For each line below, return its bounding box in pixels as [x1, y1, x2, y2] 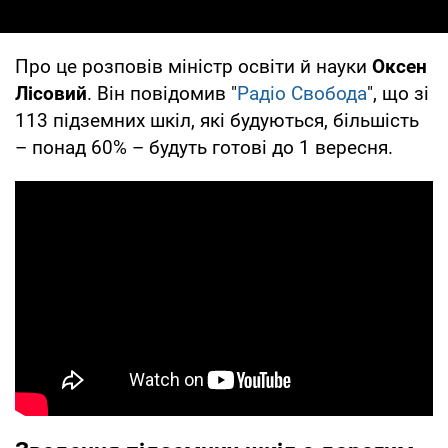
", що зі [367, 81, 429, 105]
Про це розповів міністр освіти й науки [15, 54, 372, 78]
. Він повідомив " [87, 81, 237, 105]
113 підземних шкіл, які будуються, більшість [15, 108, 419, 132]
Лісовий [15, 81, 87, 105]
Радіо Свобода [237, 81, 367, 105]
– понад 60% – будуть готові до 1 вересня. [15, 135, 393, 159]
